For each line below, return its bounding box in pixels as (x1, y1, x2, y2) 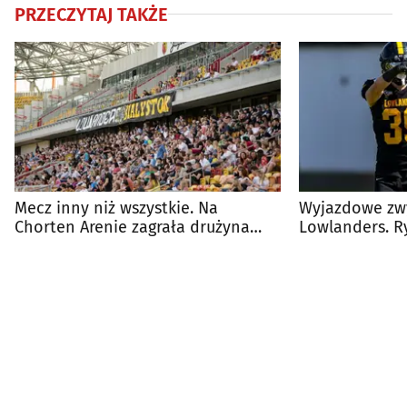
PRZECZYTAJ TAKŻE (15, 3, 168, 25)
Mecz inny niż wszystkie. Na (15, 197, 218, 218)
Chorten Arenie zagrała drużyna (15, 216, 250, 237)
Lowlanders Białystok (15, 235, 174, 256)
